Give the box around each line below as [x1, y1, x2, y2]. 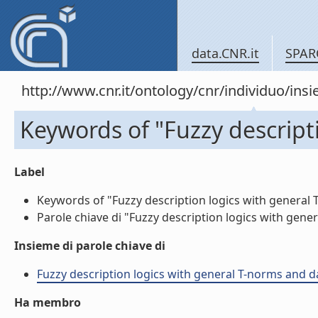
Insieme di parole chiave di [14, 238, 165, 253]
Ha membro [14, 295, 81, 310]
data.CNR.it [192, 45, 259, 62]
